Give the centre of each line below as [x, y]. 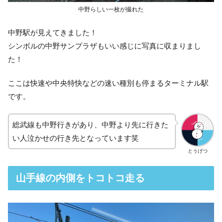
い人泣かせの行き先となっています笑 [76, 138]
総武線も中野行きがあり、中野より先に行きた [90, 125]
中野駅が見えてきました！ [53, 32]
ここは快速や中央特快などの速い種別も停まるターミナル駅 [108, 83]
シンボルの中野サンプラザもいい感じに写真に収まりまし [105, 46]
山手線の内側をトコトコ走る [80, 178]
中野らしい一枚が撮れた [111, 9]
